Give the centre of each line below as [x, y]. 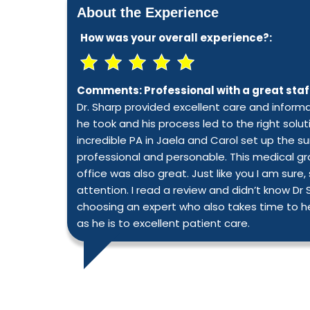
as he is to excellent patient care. [163, 223]
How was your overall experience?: [176, 38]
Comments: [110, 90]
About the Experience [148, 12]
